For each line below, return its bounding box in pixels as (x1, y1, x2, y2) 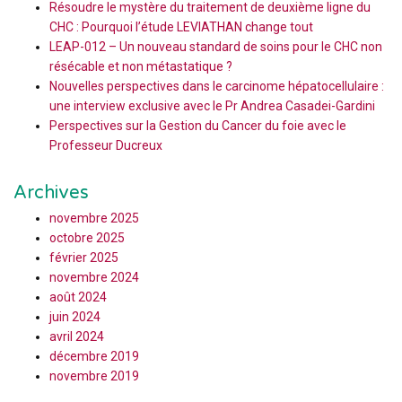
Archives (13, 182, 89, 204)
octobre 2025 (49, 231, 125, 245)
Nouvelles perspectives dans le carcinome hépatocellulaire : (49, 79, 384, 93)
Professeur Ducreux (49, 138, 162, 153)
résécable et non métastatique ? (49, 59, 232, 74)
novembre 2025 (49, 211, 139, 225)
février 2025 (49, 250, 118, 265)
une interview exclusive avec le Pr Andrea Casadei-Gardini (49, 99, 375, 113)
